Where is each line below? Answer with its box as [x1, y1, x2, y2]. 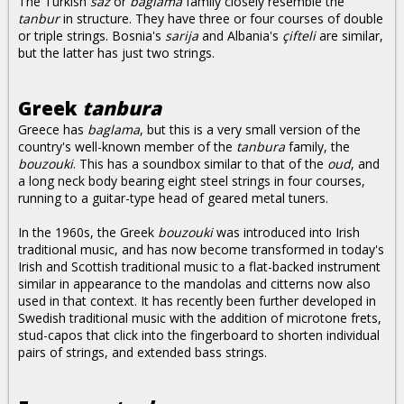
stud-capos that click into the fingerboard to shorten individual [18, 326, 380, 344]
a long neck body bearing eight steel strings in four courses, [18, 172, 365, 189]
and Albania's [198, 27, 282, 44]
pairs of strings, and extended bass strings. [18, 344, 267, 361]
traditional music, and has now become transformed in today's [18, 241, 384, 258]
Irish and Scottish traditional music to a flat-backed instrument [18, 258, 381, 275]
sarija [165, 27, 198, 44]
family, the [285, 138, 350, 155]
